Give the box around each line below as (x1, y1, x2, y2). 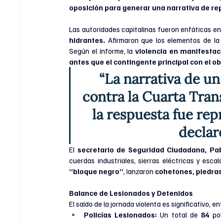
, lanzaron (123, 167, 155, 176)
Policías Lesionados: (84, 210, 157, 220)
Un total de (157, 210, 201, 220)
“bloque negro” (69, 167, 124, 176)
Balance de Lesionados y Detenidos (69, 188, 193, 198)
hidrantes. (69, 36, 108, 45)
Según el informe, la (69, 46, 135, 56)
